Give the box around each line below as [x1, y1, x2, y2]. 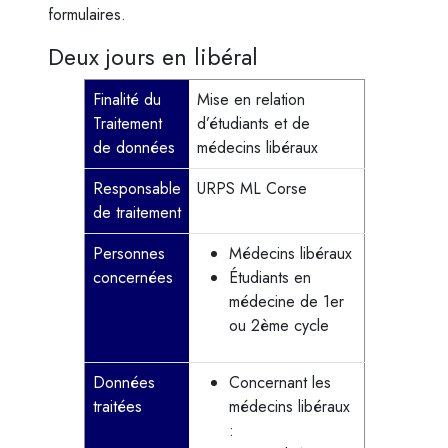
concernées [92, 266, 173, 289]
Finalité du [92, 88, 161, 111]
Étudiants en [228, 266, 311, 289]
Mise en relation [196, 88, 305, 111]
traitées [92, 395, 142, 418]
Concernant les [228, 371, 331, 394]
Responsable [92, 177, 181, 200]
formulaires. [48, 3, 126, 26]
